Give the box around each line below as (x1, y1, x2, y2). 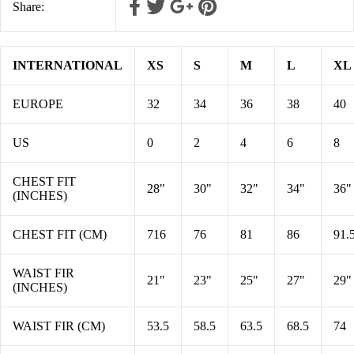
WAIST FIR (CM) (13, 318, 105, 333)
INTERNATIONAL (13, 58, 122, 72)
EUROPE (13, 96, 63, 111)
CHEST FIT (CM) (13, 227, 107, 241)
